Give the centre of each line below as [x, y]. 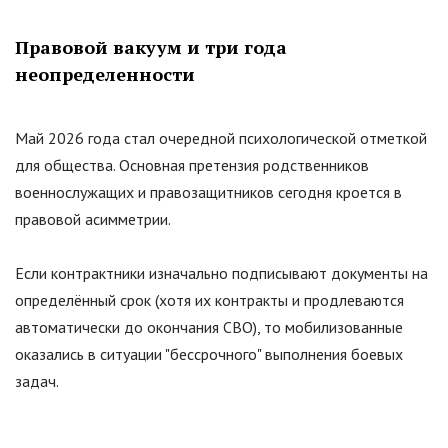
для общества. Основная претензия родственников [192, 165]
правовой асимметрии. [93, 219]
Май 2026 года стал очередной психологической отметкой [221, 138]
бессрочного [213, 354]
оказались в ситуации [90, 354]
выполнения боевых [332, 354]
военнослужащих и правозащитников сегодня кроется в [208, 192]
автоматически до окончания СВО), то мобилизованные [209, 327]
